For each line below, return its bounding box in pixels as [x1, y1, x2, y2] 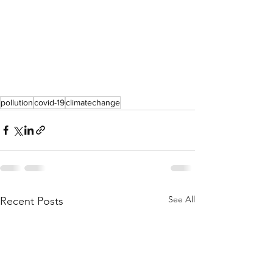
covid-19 [34, 97, 65, 107]
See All [168, 193, 195, 205]
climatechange [66, 97, 120, 107]
